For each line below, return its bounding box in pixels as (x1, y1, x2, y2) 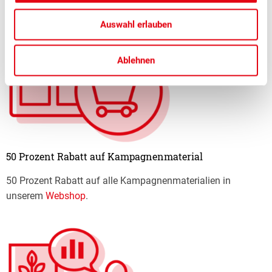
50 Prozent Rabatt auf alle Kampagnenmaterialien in (6, 174, 231, 186)
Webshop (46, 189, 86, 202)
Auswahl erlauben (100, 19, 172, 30)
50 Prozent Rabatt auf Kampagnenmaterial (6, 149, 203, 163)
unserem (6, 189, 46, 202)
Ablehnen (117, 55, 155, 66)
